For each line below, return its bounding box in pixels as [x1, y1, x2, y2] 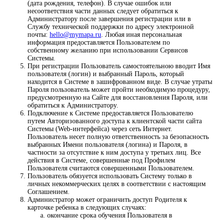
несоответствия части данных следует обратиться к [27, 7, 178, 15]
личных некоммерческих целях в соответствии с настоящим [27, 180, 206, 188]
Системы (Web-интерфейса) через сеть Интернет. [27, 125, 172, 133]
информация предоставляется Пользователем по [27, 39, 170, 47]
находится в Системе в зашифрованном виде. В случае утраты [27, 78, 212, 86]
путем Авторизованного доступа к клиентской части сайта [27, 117, 202, 125]
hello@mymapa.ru [50, 31, 101, 39]
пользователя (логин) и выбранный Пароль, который [27, 70, 184, 78]
